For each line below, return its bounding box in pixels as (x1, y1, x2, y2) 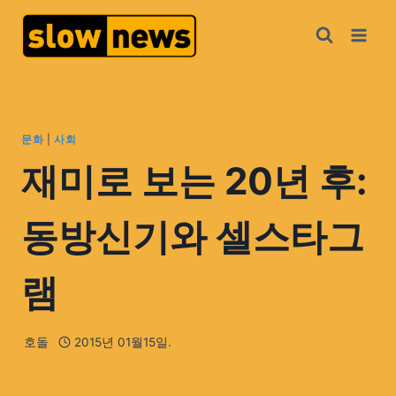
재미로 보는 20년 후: (21, 158, 368, 204)
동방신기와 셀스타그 (21, 214, 364, 260)
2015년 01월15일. (73, 334, 171, 349)
